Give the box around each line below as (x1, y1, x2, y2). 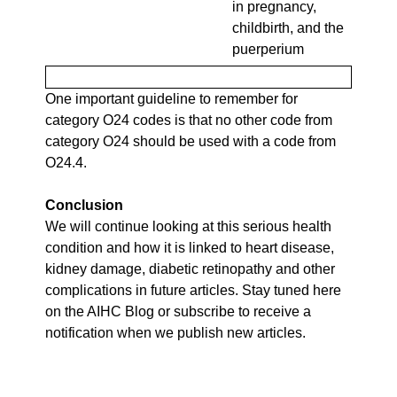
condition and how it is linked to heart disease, (45, 239, 334, 255)
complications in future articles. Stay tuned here (45, 282, 341, 298)
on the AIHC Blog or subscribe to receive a (45, 303, 311, 319)
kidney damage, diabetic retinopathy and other (45, 261, 335, 276)
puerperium (232, 41, 304, 57)
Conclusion (45, 197, 123, 213)
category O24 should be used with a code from (45, 133, 336, 149)
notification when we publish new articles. (45, 324, 309, 340)
